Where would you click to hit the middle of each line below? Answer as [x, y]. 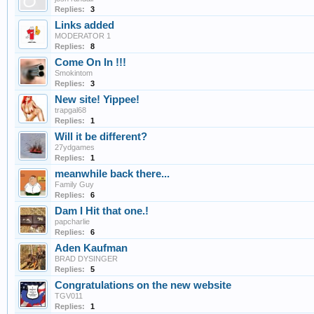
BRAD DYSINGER [86, 259]
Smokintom [74, 73]
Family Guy [74, 185]
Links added [84, 26]
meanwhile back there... [112, 174]
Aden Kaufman [91, 248]
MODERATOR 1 [83, 36]
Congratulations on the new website [143, 286]
